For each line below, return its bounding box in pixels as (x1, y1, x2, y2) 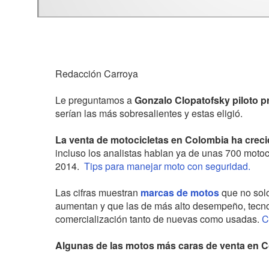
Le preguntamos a (55, 93, 134, 107)
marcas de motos (141, 186, 219, 200)
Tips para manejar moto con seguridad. (84, 159, 253, 174)
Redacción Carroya (55, 67, 138, 81)
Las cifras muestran (55, 186, 141, 200)
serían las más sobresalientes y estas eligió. (55, 106, 243, 121)
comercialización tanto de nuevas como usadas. (55, 212, 262, 226)
